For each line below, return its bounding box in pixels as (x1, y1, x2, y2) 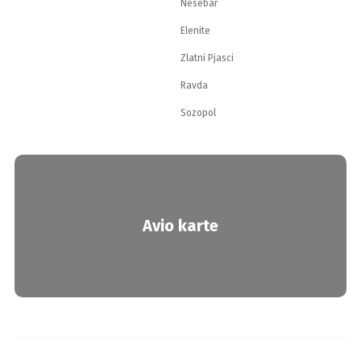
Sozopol (180, 107, 216, 118)
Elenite (180, 25, 210, 36)
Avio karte (143, 216, 218, 236)
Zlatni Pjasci (180, 52, 234, 64)
